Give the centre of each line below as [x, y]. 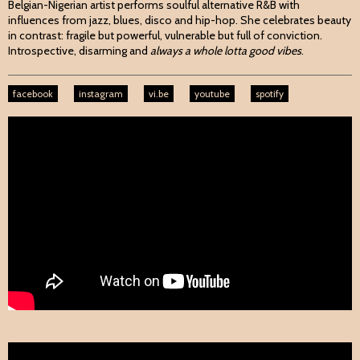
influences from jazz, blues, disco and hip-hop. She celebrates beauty [180, 20]
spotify [270, 94]
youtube [212, 94]
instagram [101, 94]
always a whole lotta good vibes [226, 51]
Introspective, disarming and [79, 51]
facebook [33, 94]
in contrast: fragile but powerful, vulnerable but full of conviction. [165, 35]
